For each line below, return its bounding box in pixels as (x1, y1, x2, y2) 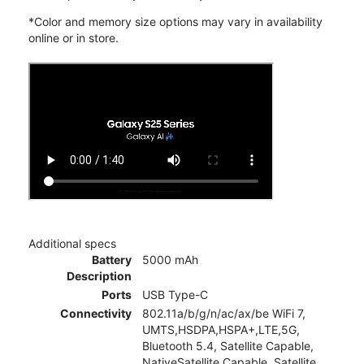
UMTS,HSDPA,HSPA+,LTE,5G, (142, 322, 300, 336)
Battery (92, 252, 132, 266)
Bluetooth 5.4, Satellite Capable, (142, 338, 314, 353)
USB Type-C (142, 287, 208, 301)
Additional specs (28, 236, 116, 250)
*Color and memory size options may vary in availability (28, 14, 323, 28)
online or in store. (28, 30, 119, 45)
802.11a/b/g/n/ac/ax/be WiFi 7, (142, 305, 305, 320)
